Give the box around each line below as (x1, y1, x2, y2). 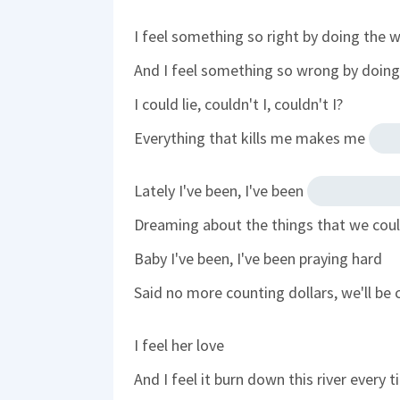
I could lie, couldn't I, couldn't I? (134, 93, 343, 114)
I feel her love (134, 334, 224, 355)
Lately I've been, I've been (134, 179, 307, 201)
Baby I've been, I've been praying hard (134, 247, 382, 269)
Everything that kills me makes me (134, 127, 369, 148)
